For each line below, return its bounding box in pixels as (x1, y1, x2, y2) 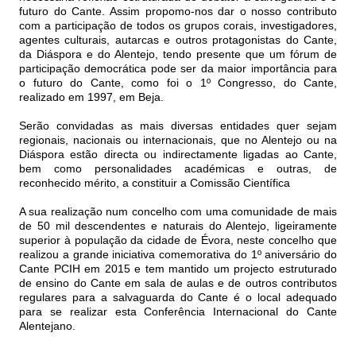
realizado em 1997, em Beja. (19, 91, 164, 104)
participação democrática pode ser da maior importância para (19, 62, 337, 75)
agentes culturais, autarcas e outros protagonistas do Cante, (19, 33, 337, 47)
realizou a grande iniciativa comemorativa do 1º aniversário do (19, 248, 337, 261)
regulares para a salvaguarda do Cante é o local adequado (19, 291, 337, 304)
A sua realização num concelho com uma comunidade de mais (19, 205, 337, 219)
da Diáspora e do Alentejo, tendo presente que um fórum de (19, 48, 337, 61)
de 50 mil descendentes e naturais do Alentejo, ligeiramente (19, 219, 337, 233)
